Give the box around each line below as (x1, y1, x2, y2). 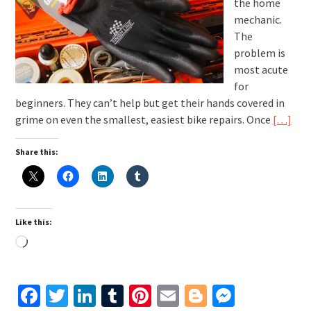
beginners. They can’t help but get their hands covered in (15, 96, 285, 110)
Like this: (15, 217, 52, 228)
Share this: (15, 146, 58, 158)
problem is (233, 46, 285, 60)
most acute (233, 62, 288, 77)
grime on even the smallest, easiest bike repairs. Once (15, 112, 273, 127)
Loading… (26, 236, 76, 251)
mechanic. (233, 12, 282, 27)
